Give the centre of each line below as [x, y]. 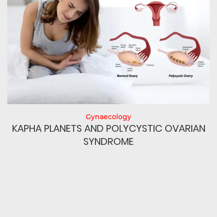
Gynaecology [108, 116]
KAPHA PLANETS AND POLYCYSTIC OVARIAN [108, 128]
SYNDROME [108, 141]
